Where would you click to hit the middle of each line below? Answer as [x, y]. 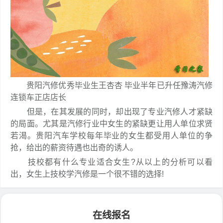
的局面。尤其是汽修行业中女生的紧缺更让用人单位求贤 [111, 123]
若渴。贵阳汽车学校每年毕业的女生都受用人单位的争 [111, 135]
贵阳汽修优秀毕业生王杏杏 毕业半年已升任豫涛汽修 [111, 85]
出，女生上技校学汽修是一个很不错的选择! [87, 174]
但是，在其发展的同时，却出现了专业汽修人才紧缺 [111, 111]
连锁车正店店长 [38, 97]
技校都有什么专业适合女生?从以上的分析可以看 [111, 162]
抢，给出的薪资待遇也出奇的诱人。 [74, 147]
